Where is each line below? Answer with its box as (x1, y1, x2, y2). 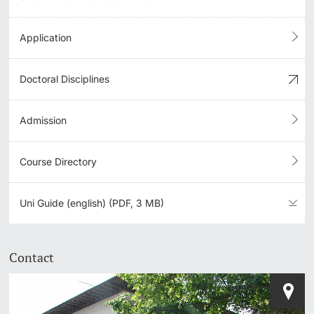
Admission (20, 114, 67, 126)
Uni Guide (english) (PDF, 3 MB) (20, 196, 165, 209)
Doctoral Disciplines (20, 72, 110, 85)
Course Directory (20, 155, 97, 168)
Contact (9, 248, 55, 266)
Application (20, 31, 72, 43)
